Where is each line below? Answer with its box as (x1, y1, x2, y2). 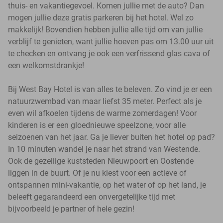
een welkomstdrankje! (8, 60, 84, 70)
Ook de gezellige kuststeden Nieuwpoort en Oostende (8, 156, 194, 166)
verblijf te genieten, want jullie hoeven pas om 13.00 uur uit (8, 36, 214, 46)
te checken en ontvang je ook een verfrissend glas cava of (8, 48, 210, 58)
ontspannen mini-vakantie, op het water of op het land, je (8, 180, 206, 190)
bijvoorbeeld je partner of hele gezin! (8, 204, 134, 214)
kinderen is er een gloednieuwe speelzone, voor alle (8, 120, 186, 130)
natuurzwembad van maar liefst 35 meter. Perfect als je (8, 96, 202, 106)
